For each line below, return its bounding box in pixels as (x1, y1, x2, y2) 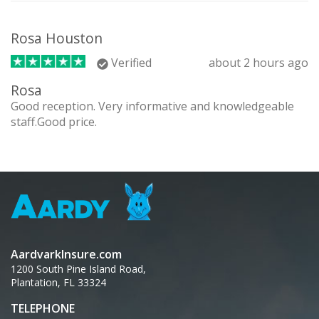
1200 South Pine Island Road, (11, 262, 146, 276)
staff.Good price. (11, 114, 97, 130)
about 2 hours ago (209, 55, 308, 71)
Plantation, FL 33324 (11, 276, 106, 290)
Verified (108, 55, 152, 71)
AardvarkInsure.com (11, 246, 122, 263)
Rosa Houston (11, 28, 103, 48)
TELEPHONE (11, 300, 75, 317)
